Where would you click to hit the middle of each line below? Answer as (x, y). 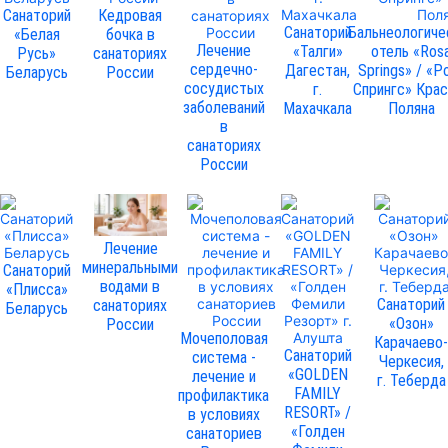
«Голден (317, 432)
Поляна (411, 109)
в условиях (223, 415)
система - (223, 358)
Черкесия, (411, 362)
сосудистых (223, 89)
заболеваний (223, 108)
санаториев (223, 434)
